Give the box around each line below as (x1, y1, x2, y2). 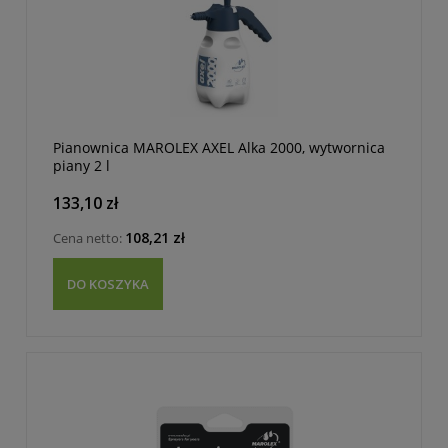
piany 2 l (53, 156, 110, 176)
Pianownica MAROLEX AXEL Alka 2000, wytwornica (53, 138, 385, 158)
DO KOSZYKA (67, 275, 149, 294)
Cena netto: (53, 228, 125, 247)
